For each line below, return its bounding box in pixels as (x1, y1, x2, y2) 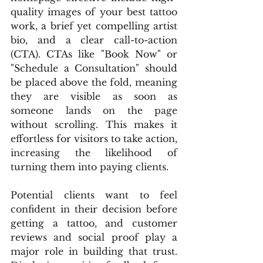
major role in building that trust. (11, 245, 177, 257)
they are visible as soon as (11, 90, 177, 102)
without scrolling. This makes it (11, 119, 177, 130)
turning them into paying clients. (11, 161, 168, 173)
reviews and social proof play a (11, 231, 177, 243)
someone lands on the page (11, 104, 177, 116)
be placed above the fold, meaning (11, 76, 177, 88)
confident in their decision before (11, 203, 177, 215)
